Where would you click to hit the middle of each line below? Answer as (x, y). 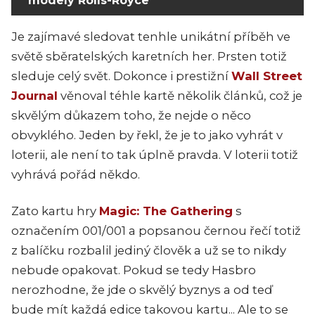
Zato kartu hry (55, 211)
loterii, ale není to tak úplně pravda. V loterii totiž (155, 154)
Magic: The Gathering (166, 211)
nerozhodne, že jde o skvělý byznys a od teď (142, 289)
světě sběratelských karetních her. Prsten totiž (149, 56)
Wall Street (267, 76)
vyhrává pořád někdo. (76, 174)
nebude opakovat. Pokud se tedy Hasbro (134, 270)
